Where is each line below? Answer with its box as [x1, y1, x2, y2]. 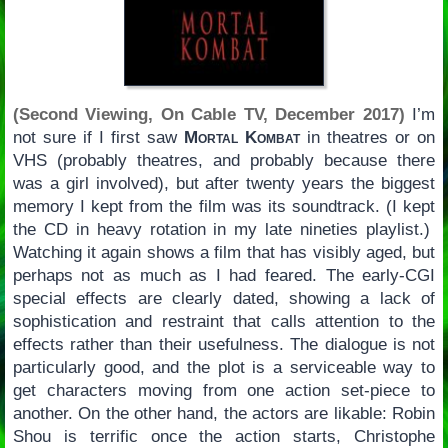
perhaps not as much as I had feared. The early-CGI [12, 266, 436, 286]
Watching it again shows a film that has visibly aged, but [12, 243, 436, 263]
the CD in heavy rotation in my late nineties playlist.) [12, 220, 436, 240]
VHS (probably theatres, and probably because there [12, 151, 436, 171]
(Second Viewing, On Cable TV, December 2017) [12, 105, 405, 125]
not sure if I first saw [12, 128, 185, 148]
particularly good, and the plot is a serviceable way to [12, 358, 436, 378]
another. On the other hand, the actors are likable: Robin [12, 404, 436, 424]
